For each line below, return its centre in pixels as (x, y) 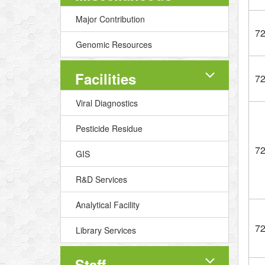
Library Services (106, 230)
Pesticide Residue (109, 128)
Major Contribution (110, 19)
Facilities (106, 79)
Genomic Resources (114, 44)
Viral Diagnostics (107, 103)
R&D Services (101, 179)
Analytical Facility (108, 205)
